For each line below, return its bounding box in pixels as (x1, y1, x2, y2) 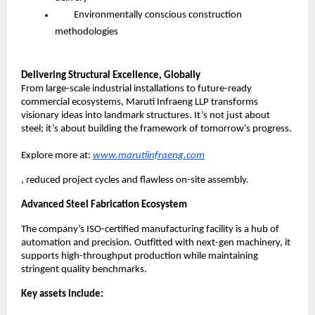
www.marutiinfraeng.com (93, 150, 205, 162)
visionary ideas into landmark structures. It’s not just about (21, 110, 270, 122)
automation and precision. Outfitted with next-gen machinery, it (21, 238, 290, 249)
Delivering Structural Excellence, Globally (21, 70, 200, 82)
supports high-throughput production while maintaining (21, 251, 258, 262)
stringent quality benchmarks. (21, 264, 147, 276)
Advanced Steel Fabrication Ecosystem (21, 200, 187, 211)
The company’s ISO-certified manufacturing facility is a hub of (21, 224, 279, 236)
